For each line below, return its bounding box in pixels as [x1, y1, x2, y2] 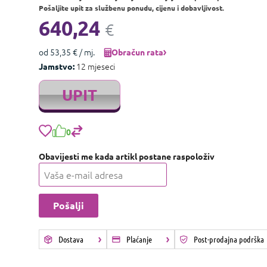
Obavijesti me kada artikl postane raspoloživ [38, 151, 215, 162]
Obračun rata [111, 46, 163, 57]
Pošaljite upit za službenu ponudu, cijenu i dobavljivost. [38, 3, 224, 13]
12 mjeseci [74, 60, 115, 72]
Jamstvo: [38, 61, 74, 72]
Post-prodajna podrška [194, 234, 265, 244]
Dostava [58, 234, 83, 244]
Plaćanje [126, 234, 152, 244]
